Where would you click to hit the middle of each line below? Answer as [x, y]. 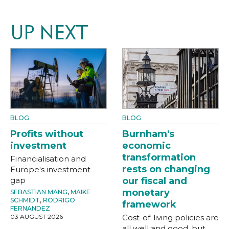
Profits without [47, 134]
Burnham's [148, 134]
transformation [159, 157]
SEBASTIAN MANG [39, 192]
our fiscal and [155, 181]
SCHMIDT [25, 200]
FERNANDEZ [30, 208]
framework [149, 204]
